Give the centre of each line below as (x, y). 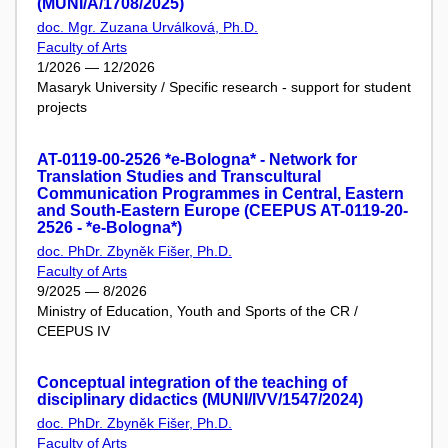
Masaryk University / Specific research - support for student (224, 87)
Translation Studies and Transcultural (179, 176)
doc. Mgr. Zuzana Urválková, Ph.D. (147, 27)
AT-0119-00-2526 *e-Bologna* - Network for (197, 159)
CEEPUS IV (73, 330)
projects (62, 107)
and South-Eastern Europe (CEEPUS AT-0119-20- (222, 210)
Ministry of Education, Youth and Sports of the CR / (197, 310)
